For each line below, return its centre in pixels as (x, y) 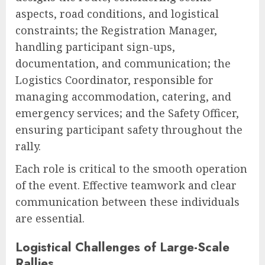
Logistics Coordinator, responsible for (114, 80)
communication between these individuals (127, 202)
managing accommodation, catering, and (123, 97)
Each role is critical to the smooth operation (131, 169)
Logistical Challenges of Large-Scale (122, 247)
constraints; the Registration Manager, (116, 30)
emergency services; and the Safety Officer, (127, 113)
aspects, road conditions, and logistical (117, 14)
